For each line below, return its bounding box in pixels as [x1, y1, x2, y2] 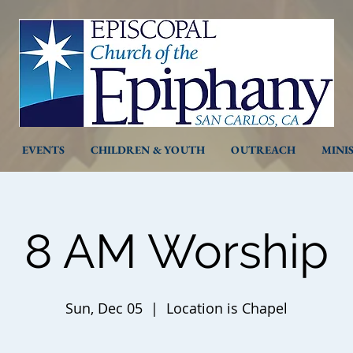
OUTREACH [231, 143, 295, 157]
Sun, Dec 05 [65, 299, 143, 318]
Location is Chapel [166, 299, 288, 318]
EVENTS [22, 143, 65, 157]
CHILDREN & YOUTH [91, 143, 205, 157]
